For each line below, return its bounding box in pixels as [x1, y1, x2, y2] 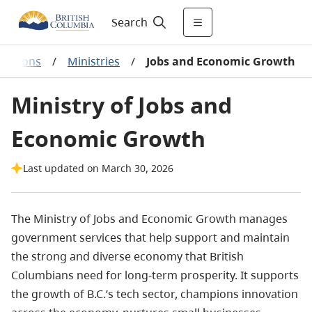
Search [111, 15, 148, 30]
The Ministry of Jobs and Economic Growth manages [11, 211, 288, 226]
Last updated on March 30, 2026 [23, 162, 173, 175]
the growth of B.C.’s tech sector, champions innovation [11, 286, 298, 302]
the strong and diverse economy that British [11, 249, 244, 264]
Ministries [68, 54, 120, 69]
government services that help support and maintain [11, 230, 290, 245]
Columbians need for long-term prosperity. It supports [11, 267, 299, 283]
